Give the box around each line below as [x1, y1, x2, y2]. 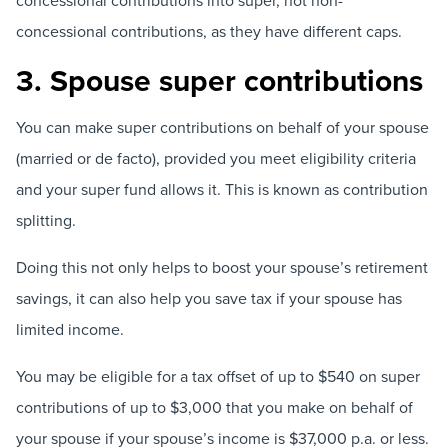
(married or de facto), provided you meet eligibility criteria [16, 146, 416, 169]
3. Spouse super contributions [16, 59, 423, 103]
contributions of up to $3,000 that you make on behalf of [16, 396, 413, 418]
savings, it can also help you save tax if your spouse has [16, 286, 402, 309]
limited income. [16, 317, 124, 340]
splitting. [16, 208, 76, 231]
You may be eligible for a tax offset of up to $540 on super [16, 365, 420, 387]
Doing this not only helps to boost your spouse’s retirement [16, 255, 428, 278]
